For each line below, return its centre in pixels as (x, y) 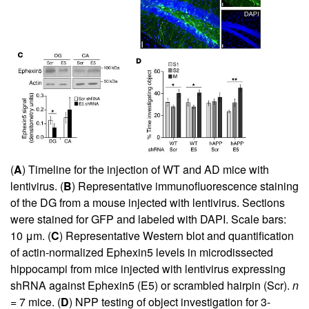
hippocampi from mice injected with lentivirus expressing (148, 269)
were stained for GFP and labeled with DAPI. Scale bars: (148, 219)
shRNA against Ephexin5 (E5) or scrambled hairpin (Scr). (151, 286)
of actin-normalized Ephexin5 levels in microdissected (142, 252)
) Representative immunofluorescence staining (185, 186)
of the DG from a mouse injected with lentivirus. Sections (148, 203)
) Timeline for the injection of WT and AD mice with (146, 170)
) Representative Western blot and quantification (177, 236)
